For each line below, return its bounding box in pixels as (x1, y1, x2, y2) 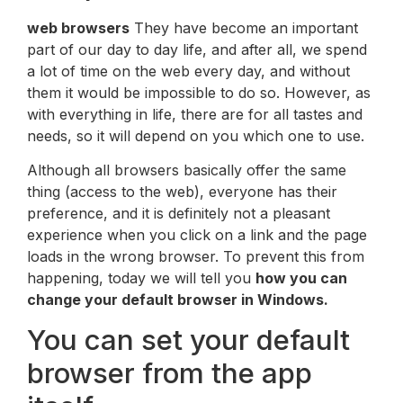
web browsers (27, 18, 130, 37)
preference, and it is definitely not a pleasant (27, 204, 330, 223)
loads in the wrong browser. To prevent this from (27, 247, 364, 266)
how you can (255, 269, 347, 288)
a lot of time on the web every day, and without (27, 61, 350, 80)
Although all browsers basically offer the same (27, 161, 346, 180)
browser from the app (27, 355, 312, 390)
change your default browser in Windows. (27, 291, 328, 309)
